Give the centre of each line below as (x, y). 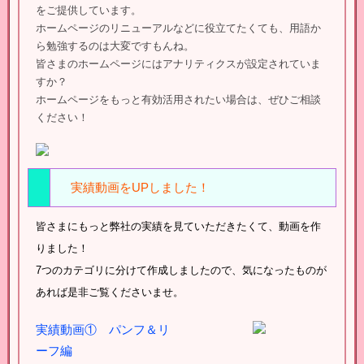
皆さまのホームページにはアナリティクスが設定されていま (178, 64)
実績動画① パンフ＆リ (103, 329)
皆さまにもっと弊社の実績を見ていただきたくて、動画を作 (178, 226)
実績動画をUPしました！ (134, 188)
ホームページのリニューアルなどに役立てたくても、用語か (178, 28)
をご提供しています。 (89, 10)
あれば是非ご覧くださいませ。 (110, 292)
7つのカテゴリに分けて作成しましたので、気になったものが (181, 270)
